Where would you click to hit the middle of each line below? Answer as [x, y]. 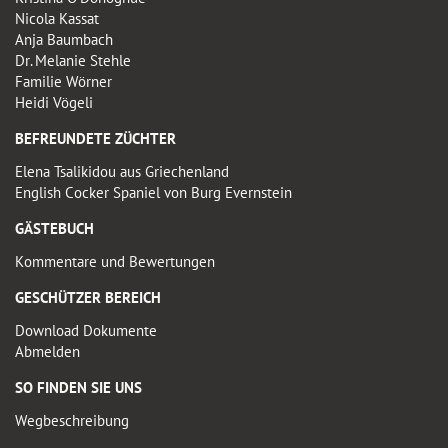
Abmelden [47, 352]
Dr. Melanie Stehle [73, 61]
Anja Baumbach [64, 40]
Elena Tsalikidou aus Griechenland [122, 172]
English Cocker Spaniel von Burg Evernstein [153, 193]
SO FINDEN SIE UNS [78, 388]
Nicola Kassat [57, 19]
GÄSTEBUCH [54, 229]
